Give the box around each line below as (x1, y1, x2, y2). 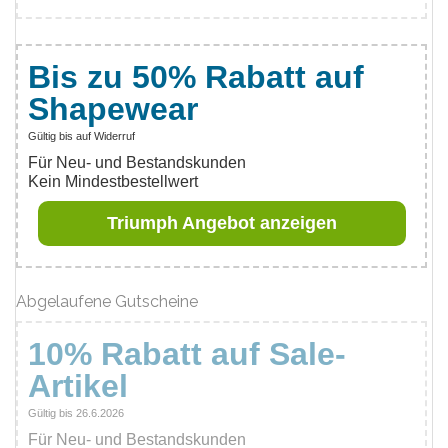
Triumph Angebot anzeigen (106, 213, 337, 233)
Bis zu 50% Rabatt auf (28, 59, 364, 95)
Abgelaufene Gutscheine (16, 292, 198, 311)
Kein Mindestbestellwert (28, 173, 198, 190)
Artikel (28, 368, 128, 404)
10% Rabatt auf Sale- (28, 336, 346, 372)
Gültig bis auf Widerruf (28, 130, 135, 142)
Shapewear (28, 91, 198, 127)
